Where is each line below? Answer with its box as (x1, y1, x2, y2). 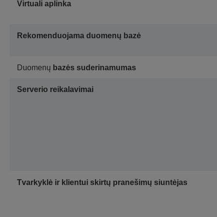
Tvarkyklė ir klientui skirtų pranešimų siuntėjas (17, 178, 187, 187)
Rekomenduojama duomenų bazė (17, 31, 141, 40)
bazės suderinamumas (53, 63, 136, 72)
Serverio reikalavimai (17, 85, 93, 94)
